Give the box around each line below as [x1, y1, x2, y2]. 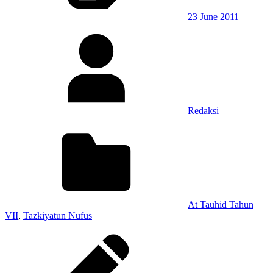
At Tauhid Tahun [188, 199, 253, 210]
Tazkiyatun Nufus [23, 210, 92, 221]
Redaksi [188, 105, 219, 116]
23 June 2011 [188, 11, 239, 22]
